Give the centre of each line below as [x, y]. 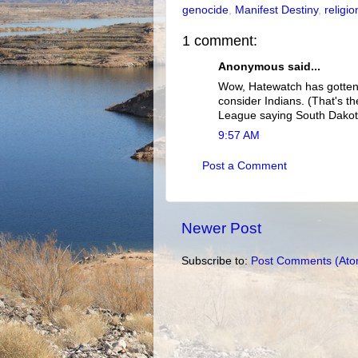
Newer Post [221, 229]
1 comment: [220, 40]
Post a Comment [245, 166]
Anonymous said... [269, 67]
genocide [205, 10]
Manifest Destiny [276, 10]
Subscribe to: [216, 261]
